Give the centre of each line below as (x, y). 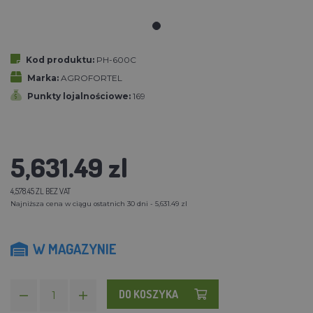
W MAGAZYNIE (75, 248)
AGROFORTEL (92, 78)
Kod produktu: (60, 59)
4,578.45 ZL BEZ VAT (41, 191)
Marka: (43, 78)
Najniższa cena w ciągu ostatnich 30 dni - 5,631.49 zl (99, 203)
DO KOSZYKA (148, 294)
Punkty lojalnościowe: (79, 96)
